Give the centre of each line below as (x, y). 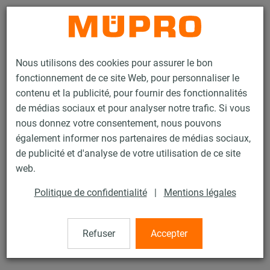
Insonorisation (158, 133)
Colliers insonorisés (55, 145)
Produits (23, 133)
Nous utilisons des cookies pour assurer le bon (114, 63)
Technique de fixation (86, 133)
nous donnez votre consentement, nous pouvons (118, 124)
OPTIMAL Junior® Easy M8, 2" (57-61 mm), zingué (117, 246)
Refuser (99, 234)
